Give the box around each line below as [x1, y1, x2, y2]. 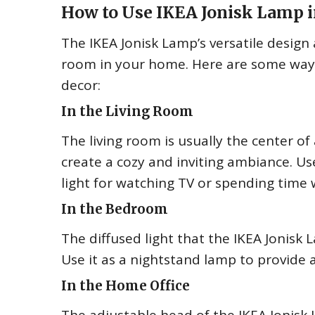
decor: [61, 76, 101, 94]
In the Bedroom [61, 201, 168, 217]
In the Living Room [61, 103, 193, 120]
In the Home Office [61, 278, 190, 294]
